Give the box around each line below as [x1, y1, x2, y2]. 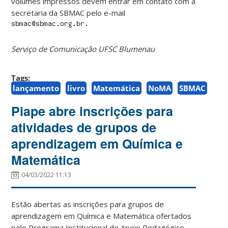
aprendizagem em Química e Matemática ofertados [11, 210, 192, 221]
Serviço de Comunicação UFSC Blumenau [11, 43, 155, 54]
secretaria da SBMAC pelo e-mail [11, 7, 126, 18]
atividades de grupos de [11, 118, 157, 136]
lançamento [13, 82, 60, 93]
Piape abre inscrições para [11, 101, 174, 120]
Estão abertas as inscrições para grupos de [11, 198, 164, 209]
